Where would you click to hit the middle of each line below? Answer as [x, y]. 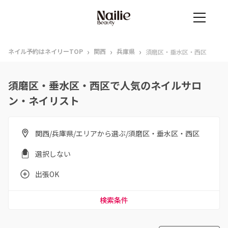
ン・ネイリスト [44, 101]
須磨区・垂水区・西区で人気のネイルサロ [105, 85]
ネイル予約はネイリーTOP [46, 51]
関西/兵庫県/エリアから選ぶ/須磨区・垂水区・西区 [117, 133]
